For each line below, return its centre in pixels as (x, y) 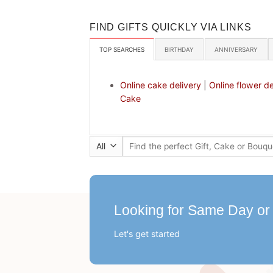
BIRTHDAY (179, 49)
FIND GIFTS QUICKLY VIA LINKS (171, 27)
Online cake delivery (160, 85)
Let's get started (147, 234)
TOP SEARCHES (122, 49)
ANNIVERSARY (236, 49)
